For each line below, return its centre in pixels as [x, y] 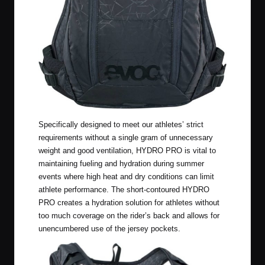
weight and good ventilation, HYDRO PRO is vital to [127, 151]
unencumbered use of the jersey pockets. [109, 229]
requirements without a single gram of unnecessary [126, 138]
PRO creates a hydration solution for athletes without [129, 203]
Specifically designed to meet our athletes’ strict [121, 125]
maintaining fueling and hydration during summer [121, 164]
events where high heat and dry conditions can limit [126, 177]
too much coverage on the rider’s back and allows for [129, 216]
